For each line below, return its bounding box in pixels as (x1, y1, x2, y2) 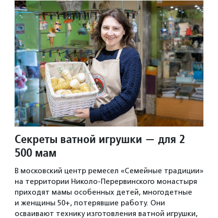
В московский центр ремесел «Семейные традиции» (15, 166, 203, 176)
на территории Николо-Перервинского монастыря (15, 177, 197, 186)
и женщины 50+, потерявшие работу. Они (15, 199, 165, 208)
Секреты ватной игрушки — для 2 (15, 131, 185, 147)
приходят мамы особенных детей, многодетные (15, 188, 192, 197)
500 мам (15, 145, 56, 161)
